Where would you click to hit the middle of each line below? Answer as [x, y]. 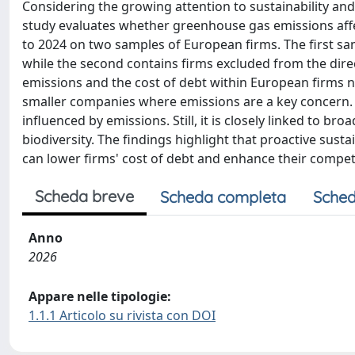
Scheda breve [84, 196]
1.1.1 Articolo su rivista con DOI [122, 315]
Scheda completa [223, 197]
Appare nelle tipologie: [100, 296]
